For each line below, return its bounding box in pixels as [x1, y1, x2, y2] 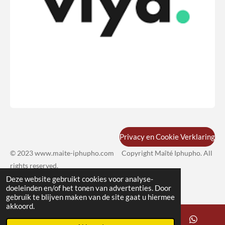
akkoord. [6, 201, 35, 210]
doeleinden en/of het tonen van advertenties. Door [6, 183, 171, 192]
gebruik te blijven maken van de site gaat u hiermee [6, 192, 175, 201]
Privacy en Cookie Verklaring [120, 132, 215, 142]
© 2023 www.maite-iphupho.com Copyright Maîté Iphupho [10, 149, 200, 157]
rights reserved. [10, 161, 60, 170]
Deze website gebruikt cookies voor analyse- [6, 174, 153, 183]
